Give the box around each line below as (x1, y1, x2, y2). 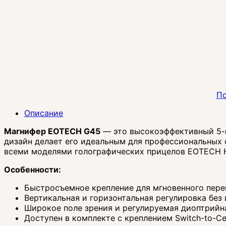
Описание (24, 108, 63, 119)
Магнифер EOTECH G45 (4, 126, 100, 137)
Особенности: (4, 164, 61, 175)
